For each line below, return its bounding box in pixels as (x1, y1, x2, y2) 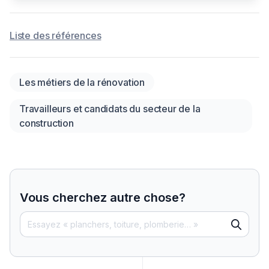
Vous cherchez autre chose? (20, 190, 186, 205)
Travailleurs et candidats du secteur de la (19, 103, 201, 115)
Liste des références (10, 29, 101, 42)
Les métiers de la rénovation (19, 76, 145, 89)
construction (19, 117, 74, 130)
